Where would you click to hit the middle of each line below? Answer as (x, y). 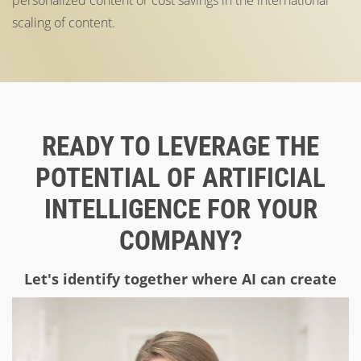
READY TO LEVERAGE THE (180, 146)
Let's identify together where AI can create (180, 278)
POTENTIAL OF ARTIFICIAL (180, 177)
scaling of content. (64, 22)
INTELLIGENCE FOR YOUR (180, 209)
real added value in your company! (180, 304)
